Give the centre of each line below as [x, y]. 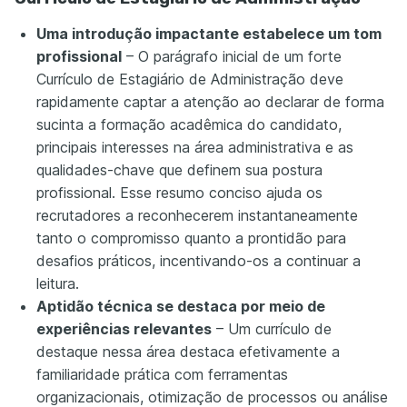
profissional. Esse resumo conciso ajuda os [179, 193]
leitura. [58, 284]
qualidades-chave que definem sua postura [179, 170]
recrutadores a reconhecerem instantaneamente [197, 216]
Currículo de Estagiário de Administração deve [190, 79]
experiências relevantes [124, 329]
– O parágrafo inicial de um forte [232, 57]
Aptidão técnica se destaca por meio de [181, 307]
